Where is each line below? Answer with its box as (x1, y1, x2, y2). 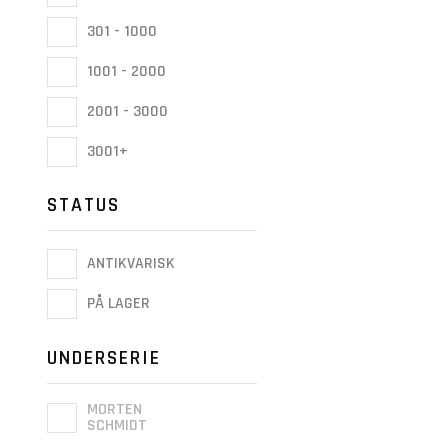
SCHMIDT (87, 414, 147, 436)
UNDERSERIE (47, 344, 161, 371)
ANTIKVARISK (83, 253, 175, 275)
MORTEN (87, 398, 142, 420)
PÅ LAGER (83, 293, 150, 315)
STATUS (47, 192, 120, 219)
